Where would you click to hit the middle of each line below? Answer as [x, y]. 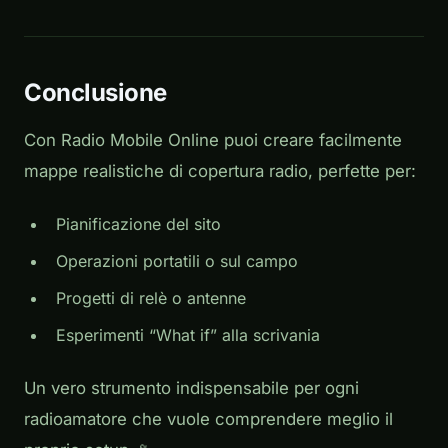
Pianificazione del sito [138, 224]
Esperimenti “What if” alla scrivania [188, 335]
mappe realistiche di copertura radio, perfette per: [220, 171]
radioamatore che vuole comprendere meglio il [208, 419]
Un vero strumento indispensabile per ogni [191, 388]
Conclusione [95, 93]
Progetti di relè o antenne [151, 298]
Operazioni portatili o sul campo [177, 261]
